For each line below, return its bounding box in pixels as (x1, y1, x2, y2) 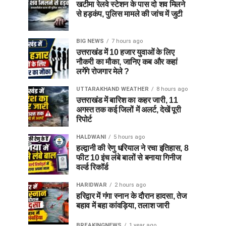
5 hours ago (114, 133, 145, 140)
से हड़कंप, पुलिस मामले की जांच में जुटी (76, 9, 183, 18)
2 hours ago (115, 181, 146, 188)
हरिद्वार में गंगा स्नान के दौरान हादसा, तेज (76, 191, 187, 200)
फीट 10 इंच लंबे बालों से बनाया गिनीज (76, 153, 181, 162)
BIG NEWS (76, 37, 104, 44)
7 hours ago (111, 37, 143, 44)
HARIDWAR (76, 181, 107, 188)
